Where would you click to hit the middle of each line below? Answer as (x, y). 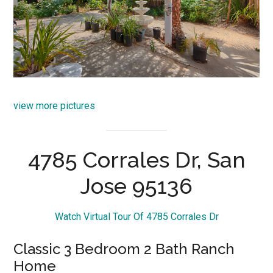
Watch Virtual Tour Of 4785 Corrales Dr (136, 217)
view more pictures (55, 105)
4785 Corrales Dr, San (136, 160)
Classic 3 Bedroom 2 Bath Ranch (124, 249)
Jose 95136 (136, 186)
